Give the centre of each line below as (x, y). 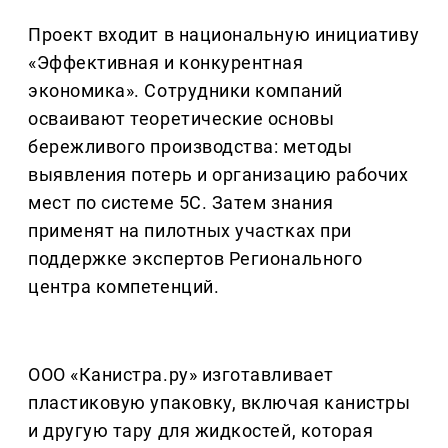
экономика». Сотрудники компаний (185, 90)
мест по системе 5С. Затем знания (181, 202)
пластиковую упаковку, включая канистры (219, 402)
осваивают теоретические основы (181, 118)
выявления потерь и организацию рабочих (218, 174)
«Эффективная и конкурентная (166, 62)
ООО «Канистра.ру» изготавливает (181, 374)
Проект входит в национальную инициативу (224, 34)
